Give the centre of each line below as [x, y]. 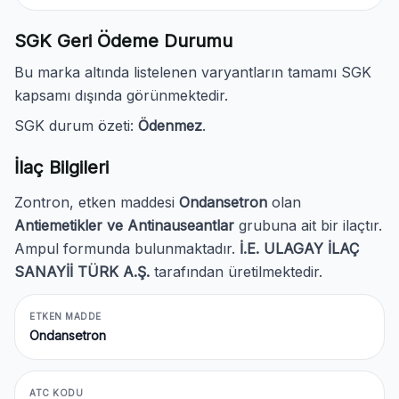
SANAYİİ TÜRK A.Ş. [82, 272]
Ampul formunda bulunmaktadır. [127, 248]
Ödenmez [170, 126]
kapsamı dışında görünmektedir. [121, 95]
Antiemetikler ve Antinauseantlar [124, 225]
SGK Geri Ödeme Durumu [123, 41]
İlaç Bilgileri [61, 167]
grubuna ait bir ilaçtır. [308, 225]
